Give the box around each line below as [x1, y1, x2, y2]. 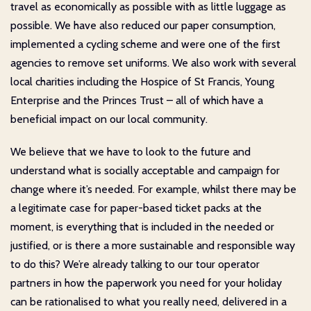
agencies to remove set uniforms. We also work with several [10, 56, 296, 69]
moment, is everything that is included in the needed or [10, 219, 274, 233]
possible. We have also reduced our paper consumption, [10, 18, 276, 32]
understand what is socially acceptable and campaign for [10, 163, 280, 177]
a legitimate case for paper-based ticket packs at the [10, 201, 262, 215]
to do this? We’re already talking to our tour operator [10, 257, 260, 271]
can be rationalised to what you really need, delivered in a [10, 294, 287, 308]
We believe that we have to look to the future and [10, 144, 251, 158]
